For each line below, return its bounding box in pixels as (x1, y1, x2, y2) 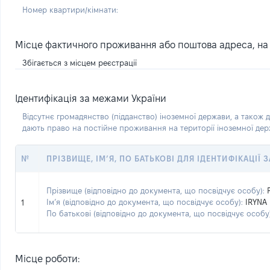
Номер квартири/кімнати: (22, 5, 118, 14)
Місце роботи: (15, 254, 80, 264)
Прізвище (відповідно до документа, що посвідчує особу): (46, 186, 265, 195)
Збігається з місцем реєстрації (22, 58, 137, 67)
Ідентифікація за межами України (15, 93, 166, 104)
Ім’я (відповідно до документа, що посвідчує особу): (46, 198, 243, 206)
